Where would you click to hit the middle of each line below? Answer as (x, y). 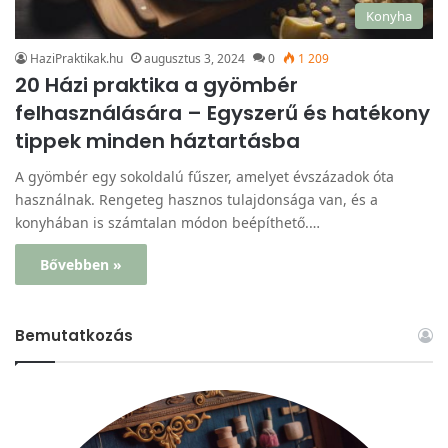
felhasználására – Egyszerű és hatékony (222, 112)
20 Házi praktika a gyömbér (156, 84)
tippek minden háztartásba (157, 140)
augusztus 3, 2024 (194, 58)
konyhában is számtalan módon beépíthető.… (167, 222)
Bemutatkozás (74, 335)
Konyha (389, 15)
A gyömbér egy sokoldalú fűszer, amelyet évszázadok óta (204, 176)
